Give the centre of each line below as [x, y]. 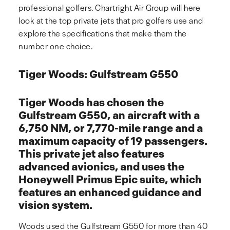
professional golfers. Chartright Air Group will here [109, 8]
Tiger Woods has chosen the [91, 103]
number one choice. [55, 46]
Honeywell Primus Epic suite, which [110, 180]
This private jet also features [91, 154]
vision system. [55, 205]
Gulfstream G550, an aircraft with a [109, 116]
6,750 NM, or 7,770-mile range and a [111, 128]
